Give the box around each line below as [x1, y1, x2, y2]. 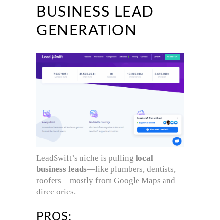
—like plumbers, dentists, [87, 164, 176, 174]
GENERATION [36, 24, 137, 39]
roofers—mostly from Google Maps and [36, 175, 175, 185]
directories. [36, 187, 76, 196]
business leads [36, 164, 87, 174]
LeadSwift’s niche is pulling [36, 153, 136, 163]
